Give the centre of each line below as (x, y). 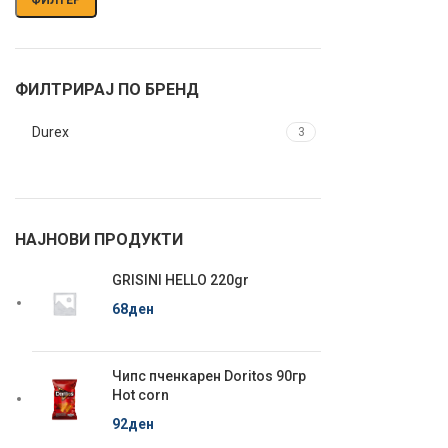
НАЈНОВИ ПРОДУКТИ (99, 239)
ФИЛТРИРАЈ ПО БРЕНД (107, 89)
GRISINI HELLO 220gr (180, 280)
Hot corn (140, 395)
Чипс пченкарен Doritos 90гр (209, 376)
